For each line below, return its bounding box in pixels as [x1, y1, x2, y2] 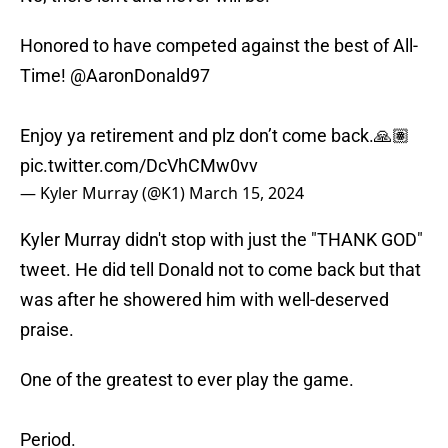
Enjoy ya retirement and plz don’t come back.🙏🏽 [20, 125, 410, 147]
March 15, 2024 [189, 182, 304, 205]
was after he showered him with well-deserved [20, 289, 389, 311]
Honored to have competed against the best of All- [20, 35, 418, 57]
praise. [20, 319, 74, 341]
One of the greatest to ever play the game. [20, 369, 354, 391]
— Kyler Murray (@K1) [20, 182, 189, 205]
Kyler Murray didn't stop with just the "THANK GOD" [20, 229, 423, 251]
